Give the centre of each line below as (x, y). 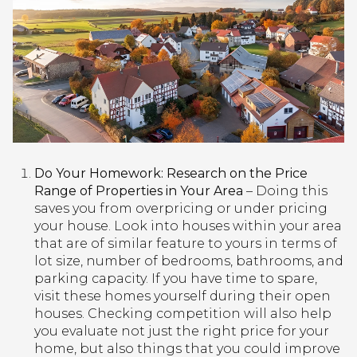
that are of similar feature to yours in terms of (185, 243)
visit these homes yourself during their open (182, 296)
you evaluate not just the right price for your (181, 331)
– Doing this (285, 190)
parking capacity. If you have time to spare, (175, 278)
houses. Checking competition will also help (182, 313)
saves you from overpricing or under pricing (180, 208)
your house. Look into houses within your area (188, 226)
